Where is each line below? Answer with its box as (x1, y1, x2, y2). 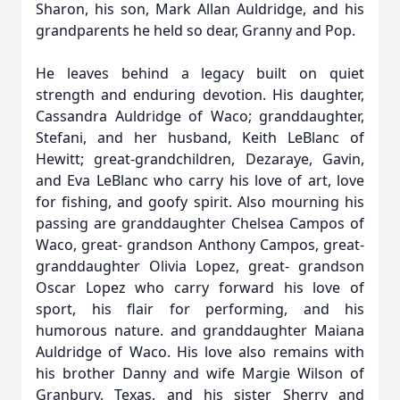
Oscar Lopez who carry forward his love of (36, 278, 364, 297)
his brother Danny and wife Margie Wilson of (36, 363, 364, 383)
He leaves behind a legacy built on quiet (36, 63, 364, 83)
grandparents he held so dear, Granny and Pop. (36, 21, 355, 40)
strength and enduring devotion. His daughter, (36, 85, 364, 104)
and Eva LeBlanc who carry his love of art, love (36, 171, 364, 190)
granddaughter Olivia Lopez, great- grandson (36, 256, 364, 276)
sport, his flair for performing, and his (36, 299, 364, 319)
